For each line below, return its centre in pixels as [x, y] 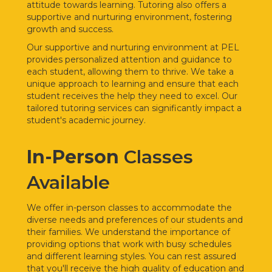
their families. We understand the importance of [128, 232]
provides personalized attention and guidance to [129, 59]
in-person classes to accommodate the [149, 207]
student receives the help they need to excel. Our [132, 96]
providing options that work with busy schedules [129, 244]
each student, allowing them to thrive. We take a [130, 71]
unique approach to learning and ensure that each [133, 83]
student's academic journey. [86, 120]
